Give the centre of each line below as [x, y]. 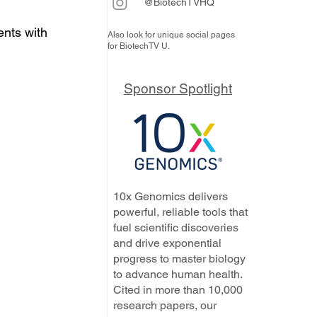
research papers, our [165, 305]
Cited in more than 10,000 [178, 290]
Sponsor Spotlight [178, 88]
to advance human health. [178, 274]
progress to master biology [179, 259]
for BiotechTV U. [139, 46]
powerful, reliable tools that [180, 212]
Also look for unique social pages [171, 35]
